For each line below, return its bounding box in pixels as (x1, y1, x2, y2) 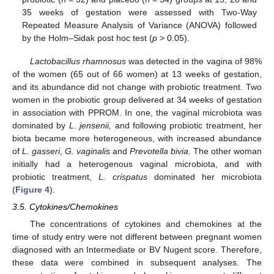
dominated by (12, 120, 69, 131)
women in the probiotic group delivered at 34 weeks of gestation (12, 95, 262, 105)
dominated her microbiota (147, 172, 262, 182)
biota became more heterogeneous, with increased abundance (12, 133, 262, 144)
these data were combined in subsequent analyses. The (12, 257, 262, 268)
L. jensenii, (68, 120, 112, 131)
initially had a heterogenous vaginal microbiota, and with (12, 159, 262, 169)
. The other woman (188, 146, 262, 157)
